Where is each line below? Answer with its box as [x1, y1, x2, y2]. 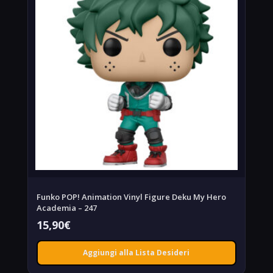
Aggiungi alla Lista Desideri [83, 247, 190, 258]
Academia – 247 [36, 202, 97, 213]
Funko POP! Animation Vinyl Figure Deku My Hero [36, 191, 226, 202]
